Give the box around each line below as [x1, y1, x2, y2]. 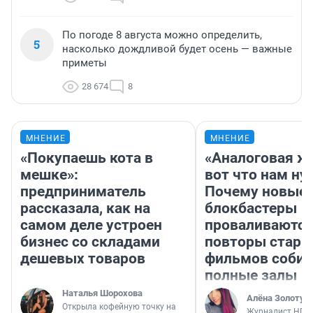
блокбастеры [205, 200, 297, 217]
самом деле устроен [20, 217, 162, 234]
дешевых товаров [20, 250, 145, 268]
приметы [62, 57, 107, 70]
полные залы [205, 267, 297, 284]
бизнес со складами [20, 233, 160, 251]
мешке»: [20, 166, 78, 184]
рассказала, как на [20, 200, 150, 217]
